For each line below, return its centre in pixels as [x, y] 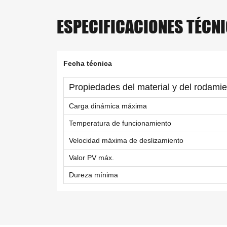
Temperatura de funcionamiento [120, 123]
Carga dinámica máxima [108, 106]
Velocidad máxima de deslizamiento [126, 141]
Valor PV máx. [92, 158]
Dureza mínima [94, 175]
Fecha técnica [88, 64]
